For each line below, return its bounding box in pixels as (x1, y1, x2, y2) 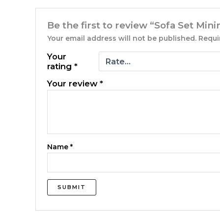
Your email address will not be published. (47, 34, 197, 43)
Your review (47, 79, 100, 89)
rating (47, 61, 75, 72)
